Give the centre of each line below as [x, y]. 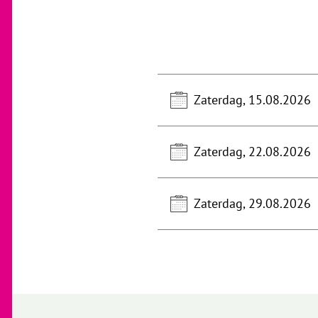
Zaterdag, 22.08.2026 [252, 152]
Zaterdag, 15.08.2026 [252, 100]
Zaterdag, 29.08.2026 [252, 203]
